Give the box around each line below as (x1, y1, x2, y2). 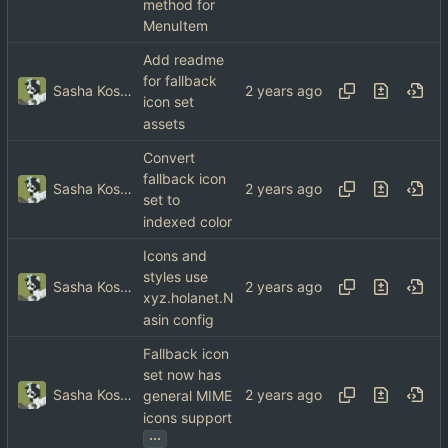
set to (143, 191, 180, 209)
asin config (143, 310, 214, 328)
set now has (143, 366, 221, 384)
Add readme (143, 51, 224, 69)
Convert (143, 149, 195, 167)
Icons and (143, 247, 207, 265)
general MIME (143, 387, 232, 405)
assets (143, 114, 185, 132)
